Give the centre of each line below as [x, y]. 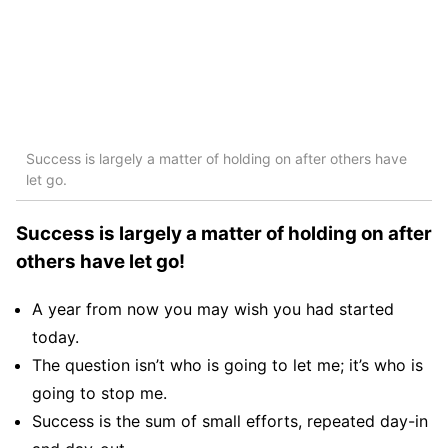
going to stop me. [99, 392]
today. [55, 336]
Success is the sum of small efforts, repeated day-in [230, 420]
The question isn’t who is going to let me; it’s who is [227, 364]
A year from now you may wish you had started [213, 308]
